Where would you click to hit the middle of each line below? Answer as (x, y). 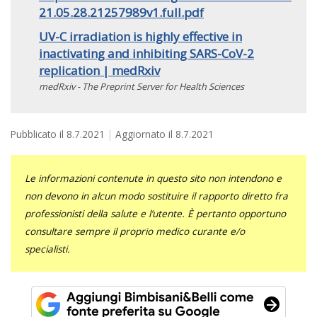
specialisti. (47, 248)
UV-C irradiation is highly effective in (140, 36)
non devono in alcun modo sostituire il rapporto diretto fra (156, 195)
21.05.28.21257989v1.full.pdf (121, 12)
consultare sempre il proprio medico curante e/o (135, 231)
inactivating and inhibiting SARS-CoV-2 (146, 53)
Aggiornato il (145, 134)
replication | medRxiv (99, 70)
